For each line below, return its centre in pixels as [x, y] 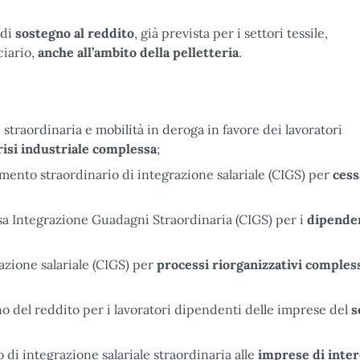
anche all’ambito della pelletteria [138, 52]
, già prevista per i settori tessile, [231, 33]
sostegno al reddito [75, 33]
